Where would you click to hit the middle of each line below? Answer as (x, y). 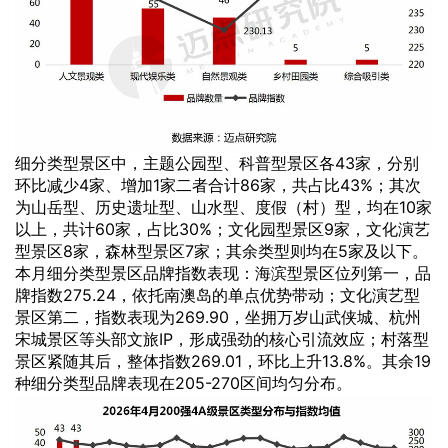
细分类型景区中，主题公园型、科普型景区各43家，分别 (217, 163)
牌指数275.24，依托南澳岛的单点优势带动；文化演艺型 (217, 295)
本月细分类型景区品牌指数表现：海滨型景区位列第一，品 (223, 273)
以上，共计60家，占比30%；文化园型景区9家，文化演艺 (222, 229)
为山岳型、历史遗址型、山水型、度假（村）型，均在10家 (223, 207)
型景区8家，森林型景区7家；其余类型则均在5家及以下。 (221, 251)
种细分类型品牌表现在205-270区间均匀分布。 (183, 383)
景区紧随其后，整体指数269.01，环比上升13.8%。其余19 (223, 361)
